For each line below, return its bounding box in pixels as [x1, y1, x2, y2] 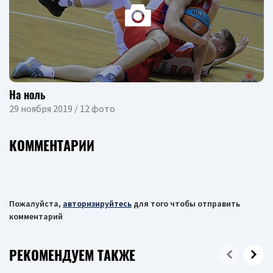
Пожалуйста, [9, 197, 63, 209]
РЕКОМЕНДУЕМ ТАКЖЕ [9, 244, 135, 264]
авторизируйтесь [63, 197, 132, 209]
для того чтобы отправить [132, 197, 240, 209]
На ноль [9, 86, 46, 102]
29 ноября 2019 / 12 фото [9, 102, 115, 115]
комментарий [9, 210, 63, 222]
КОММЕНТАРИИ [9, 135, 94, 155]
